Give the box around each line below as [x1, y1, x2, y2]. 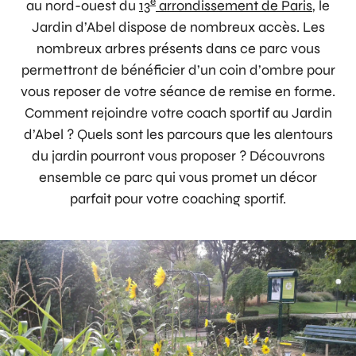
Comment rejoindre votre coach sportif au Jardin [24, 104, 332, 122]
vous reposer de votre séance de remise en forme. [21, 83, 335, 100]
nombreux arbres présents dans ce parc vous [36, 40, 320, 57]
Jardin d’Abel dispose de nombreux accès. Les [31, 18, 325, 36]
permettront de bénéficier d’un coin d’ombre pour [21, 61, 335, 79]
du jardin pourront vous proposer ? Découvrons [31, 147, 325, 164]
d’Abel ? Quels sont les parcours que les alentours [23, 126, 333, 143]
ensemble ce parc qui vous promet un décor [39, 168, 317, 186]
